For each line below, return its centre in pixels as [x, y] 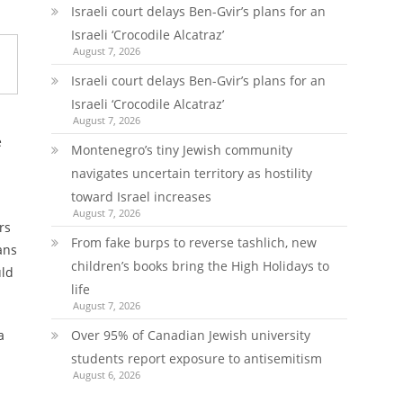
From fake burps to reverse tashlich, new [193, 242]
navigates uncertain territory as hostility [191, 173]
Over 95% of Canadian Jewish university [190, 335]
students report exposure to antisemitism [196, 358]
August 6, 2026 [106, 375]
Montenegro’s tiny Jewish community [181, 150]
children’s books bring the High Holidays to [200, 266]
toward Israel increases [141, 197]
